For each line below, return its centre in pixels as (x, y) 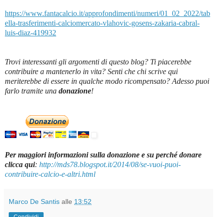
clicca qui (20, 164)
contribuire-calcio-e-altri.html (50, 174)
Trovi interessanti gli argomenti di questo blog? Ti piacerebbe (98, 62)
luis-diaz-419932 (31, 32)
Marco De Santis (34, 201)
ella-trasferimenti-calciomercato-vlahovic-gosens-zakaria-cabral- (102, 23)
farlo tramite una (32, 91)
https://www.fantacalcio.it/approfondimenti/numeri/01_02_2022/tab (108, 13)
